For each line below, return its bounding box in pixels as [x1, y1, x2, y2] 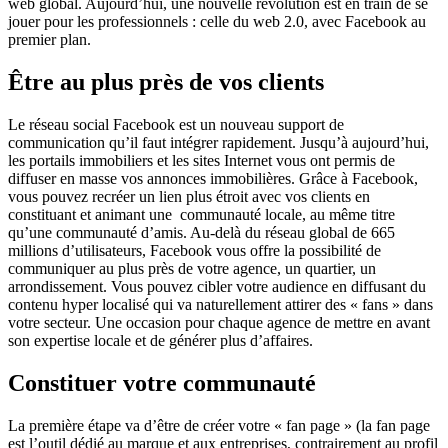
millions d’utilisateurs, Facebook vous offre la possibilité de [8, 241, 381, 259]
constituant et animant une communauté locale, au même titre [8, 205, 395, 223]
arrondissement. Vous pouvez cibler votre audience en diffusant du [8, 277, 426, 295]
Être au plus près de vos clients [8, 68, 324, 95]
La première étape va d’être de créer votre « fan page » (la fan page [8, 416, 430, 434]
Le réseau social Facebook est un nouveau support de [8, 115, 344, 133]
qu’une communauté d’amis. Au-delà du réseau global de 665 [8, 223, 395, 241]
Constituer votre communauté [8, 369, 316, 396]
